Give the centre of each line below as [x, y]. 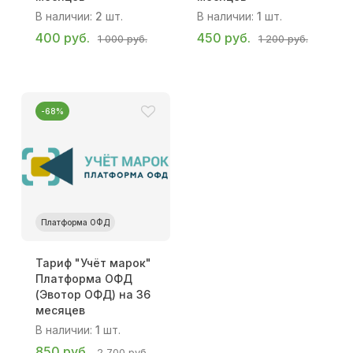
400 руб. [62, 37]
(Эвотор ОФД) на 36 [93, 294]
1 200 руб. [283, 38]
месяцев [60, 310]
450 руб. [223, 37]
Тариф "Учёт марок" [93, 262]
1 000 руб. [122, 38]
